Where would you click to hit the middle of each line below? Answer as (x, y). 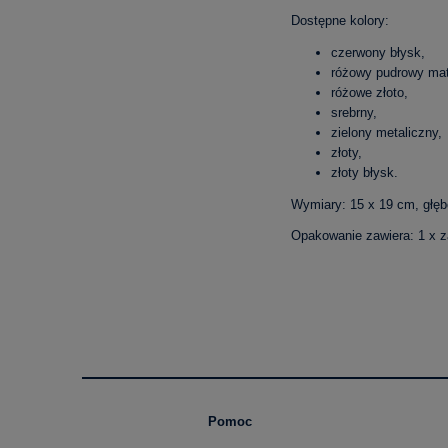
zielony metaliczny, (387, 132)
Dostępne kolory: (340, 20)
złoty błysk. (365, 172)
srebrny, (354, 112)
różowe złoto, (370, 92)
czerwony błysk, (378, 52)
